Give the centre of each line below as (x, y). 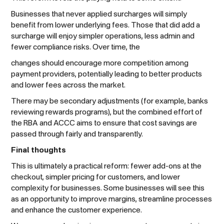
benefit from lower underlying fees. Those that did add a (106, 25)
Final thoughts (39, 150)
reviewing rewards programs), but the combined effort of (107, 112)
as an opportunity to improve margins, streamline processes (112, 199)
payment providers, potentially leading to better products (107, 74)
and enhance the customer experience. (77, 210)
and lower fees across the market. (68, 85)
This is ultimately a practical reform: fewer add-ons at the (106, 166)
